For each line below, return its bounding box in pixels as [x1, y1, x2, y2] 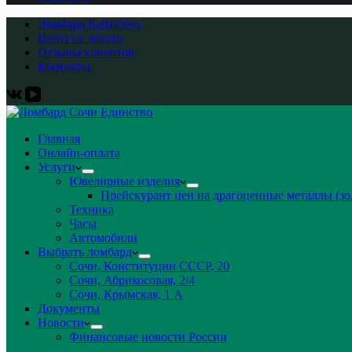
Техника [69, 203, 114, 216]
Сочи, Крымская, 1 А [69, 288, 183, 301]
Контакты [38, 60, 90, 73]
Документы [38, 302, 100, 315]
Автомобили [69, 231, 137, 244]
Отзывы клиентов [38, 46, 134, 59]
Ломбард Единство [38, 17, 140, 31]
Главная [38, 132, 80, 145]
